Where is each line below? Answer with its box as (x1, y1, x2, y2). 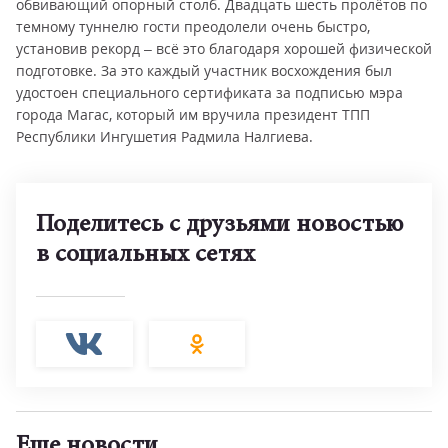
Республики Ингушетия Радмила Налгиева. (16, 127, 313, 146)
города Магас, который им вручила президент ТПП (16, 105, 370, 124)
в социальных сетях (36, 243, 255, 268)
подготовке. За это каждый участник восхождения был (16, 61, 392, 80)
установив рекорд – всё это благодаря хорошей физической (16, 39, 432, 58)
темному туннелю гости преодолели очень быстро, (16, 17, 370, 36)
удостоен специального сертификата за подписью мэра (16, 83, 403, 102)
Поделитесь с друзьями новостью (36, 213, 403, 238)
